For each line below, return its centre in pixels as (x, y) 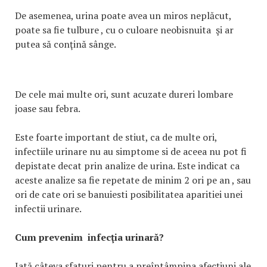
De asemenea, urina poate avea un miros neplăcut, (123, 15)
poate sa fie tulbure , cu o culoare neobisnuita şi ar (124, 30)
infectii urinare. (48, 208)
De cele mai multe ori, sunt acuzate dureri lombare (124, 94)
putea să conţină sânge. (66, 44)
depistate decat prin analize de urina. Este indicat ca (127, 165)
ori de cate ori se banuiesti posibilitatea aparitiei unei (129, 194)
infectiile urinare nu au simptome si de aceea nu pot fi (131, 151)
